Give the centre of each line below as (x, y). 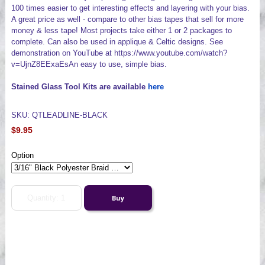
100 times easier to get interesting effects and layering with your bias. (130, 8)
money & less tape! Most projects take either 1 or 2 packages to (121, 30)
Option (22, 155)
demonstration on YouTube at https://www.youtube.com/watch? (119, 53)
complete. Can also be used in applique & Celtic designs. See (117, 41)
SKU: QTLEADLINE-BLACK (59, 115)
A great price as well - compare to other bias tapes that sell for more (127, 19)
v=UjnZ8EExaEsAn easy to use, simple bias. (89, 64)
